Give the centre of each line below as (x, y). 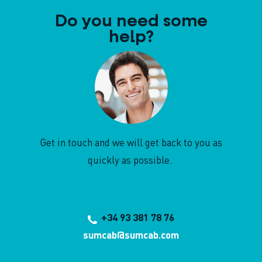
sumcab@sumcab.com (131, 235)
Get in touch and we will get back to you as (131, 142)
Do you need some (131, 21)
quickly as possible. (131, 160)
